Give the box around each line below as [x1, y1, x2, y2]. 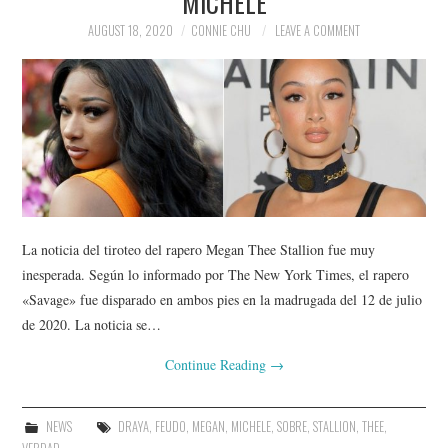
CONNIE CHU [191, 20, 251, 40]
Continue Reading [164, 354, 270, 374]
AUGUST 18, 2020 [88, 20, 173, 40]
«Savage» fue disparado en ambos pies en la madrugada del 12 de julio [22, 289, 423, 309]
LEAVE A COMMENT [275, 20, 360, 40]
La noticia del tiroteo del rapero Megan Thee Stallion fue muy [22, 239, 376, 259]
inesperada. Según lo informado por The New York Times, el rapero [22, 264, 410, 284]
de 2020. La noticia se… [22, 314, 162, 334]
